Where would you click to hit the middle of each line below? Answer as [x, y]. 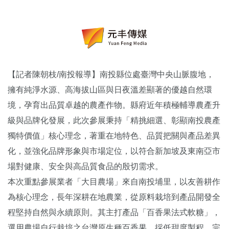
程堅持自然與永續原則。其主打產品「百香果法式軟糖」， [114, 212]
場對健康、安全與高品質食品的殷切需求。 [86, 166]
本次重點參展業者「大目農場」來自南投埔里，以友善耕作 [114, 181]
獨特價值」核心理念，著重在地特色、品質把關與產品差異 [114, 135]
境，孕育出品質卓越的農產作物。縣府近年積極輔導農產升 [114, 105]
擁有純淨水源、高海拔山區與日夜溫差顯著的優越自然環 [110, 89]
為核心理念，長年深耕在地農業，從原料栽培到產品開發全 [114, 197]
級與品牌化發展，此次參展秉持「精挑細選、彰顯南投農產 [114, 120]
